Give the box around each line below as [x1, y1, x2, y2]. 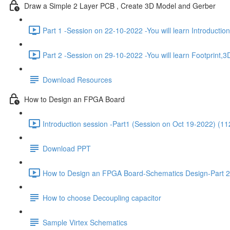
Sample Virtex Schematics [43, 217, 127, 227]
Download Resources [43, 74, 112, 85]
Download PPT [43, 143, 91, 154]
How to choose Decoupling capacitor [43, 192, 161, 203]
